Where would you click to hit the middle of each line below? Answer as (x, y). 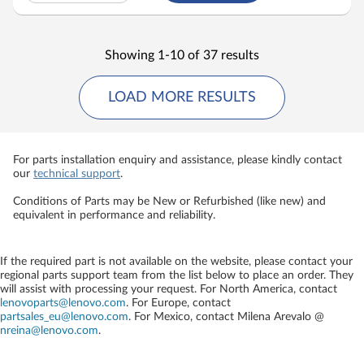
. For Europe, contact (178, 303)
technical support (77, 174)
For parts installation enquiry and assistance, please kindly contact (178, 160)
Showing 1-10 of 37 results (182, 55)
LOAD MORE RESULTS (182, 97)
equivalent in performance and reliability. (114, 215)
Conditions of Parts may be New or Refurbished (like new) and (169, 201)
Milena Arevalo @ (281, 317)
